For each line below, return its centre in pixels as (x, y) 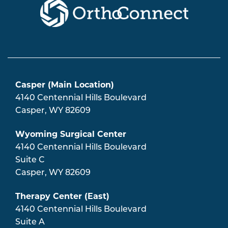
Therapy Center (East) (62, 196)
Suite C (30, 160)
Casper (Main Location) (65, 84)
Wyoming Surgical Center (71, 134)
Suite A (30, 222)
